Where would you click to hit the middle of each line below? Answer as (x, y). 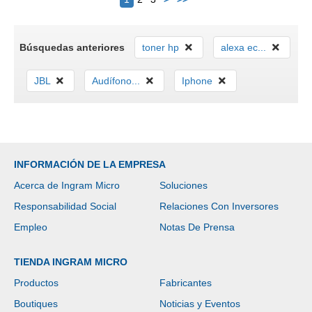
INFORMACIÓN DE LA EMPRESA (90, 164)
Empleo (31, 227)
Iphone (197, 80)
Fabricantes (186, 282)
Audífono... (116, 80)
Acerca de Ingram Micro (67, 185)
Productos (36, 282)
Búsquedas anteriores (73, 47)
